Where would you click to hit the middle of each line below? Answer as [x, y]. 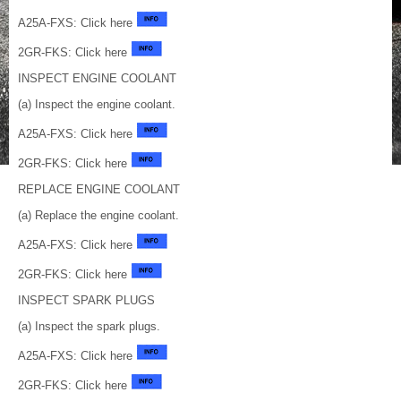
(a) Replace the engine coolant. [98, 216]
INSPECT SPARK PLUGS [86, 301]
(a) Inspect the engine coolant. [97, 105]
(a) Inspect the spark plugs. [89, 327]
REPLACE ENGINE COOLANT [99, 190]
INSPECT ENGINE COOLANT [97, 79]
